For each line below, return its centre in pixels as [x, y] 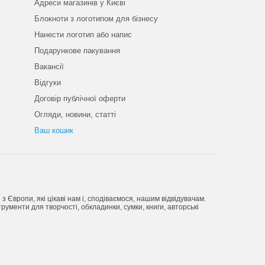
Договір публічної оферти [80, 98]
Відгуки [47, 83]
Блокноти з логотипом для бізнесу [96, 19]
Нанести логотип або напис [83, 35]
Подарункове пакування [77, 51]
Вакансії [49, 67]
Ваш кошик [54, 130]
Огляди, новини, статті [75, 114]
